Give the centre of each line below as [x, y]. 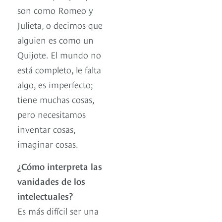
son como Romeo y [55, 10]
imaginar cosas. [48, 144]
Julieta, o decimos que [60, 25]
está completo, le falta [59, 69]
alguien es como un [55, 40]
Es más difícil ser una [58, 211]
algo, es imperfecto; [55, 84]
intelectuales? [45, 196]
